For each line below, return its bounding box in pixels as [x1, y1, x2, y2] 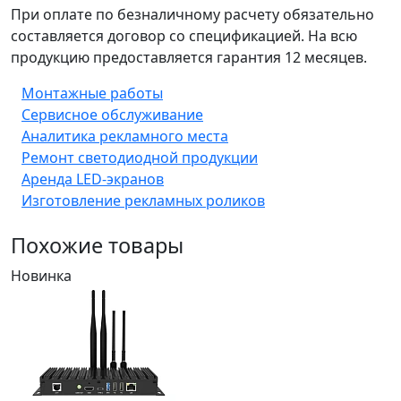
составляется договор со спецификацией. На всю [11, 26, 357, 47]
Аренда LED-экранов [21, 169, 164, 190]
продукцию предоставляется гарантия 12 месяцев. [11, 47, 371, 68]
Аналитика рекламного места [21, 126, 228, 147]
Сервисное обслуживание [21, 105, 203, 125]
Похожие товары [11, 231, 183, 260]
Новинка [11, 266, 72, 286]
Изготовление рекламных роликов [21, 191, 265, 211]
